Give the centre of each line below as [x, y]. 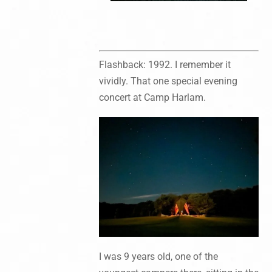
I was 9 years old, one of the [158, 257]
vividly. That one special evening [168, 81]
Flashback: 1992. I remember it [165, 64]
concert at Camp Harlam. [152, 97]
